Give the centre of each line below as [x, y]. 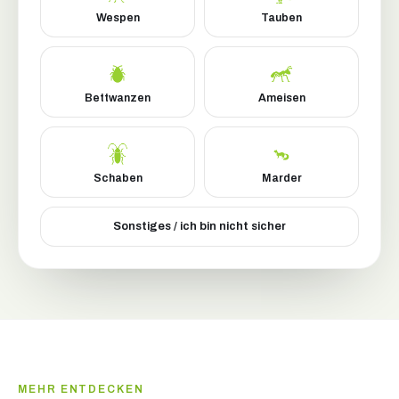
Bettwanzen [118, 98]
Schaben [118, 179]
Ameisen [281, 98]
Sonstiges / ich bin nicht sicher [199, 227]
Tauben [281, 18]
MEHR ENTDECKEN [81, 390]
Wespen [118, 18]
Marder [281, 179]
